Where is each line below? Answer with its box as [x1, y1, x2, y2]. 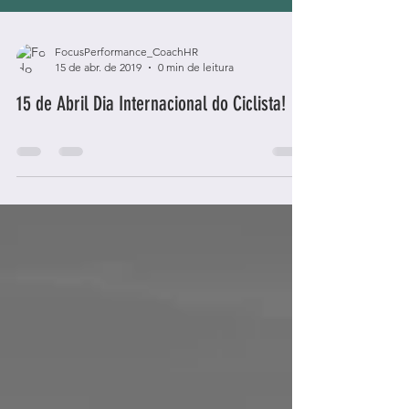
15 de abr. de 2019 [55, 97, 142, 110]
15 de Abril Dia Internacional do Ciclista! [16, 128, 286, 152]
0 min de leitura [158, 97, 234, 110]
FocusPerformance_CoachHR [55, 81, 198, 95]
